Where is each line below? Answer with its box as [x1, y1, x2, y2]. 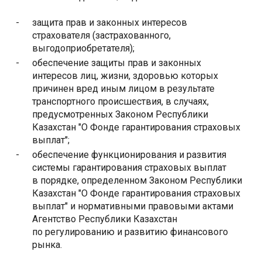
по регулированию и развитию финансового [32, 226, 228, 238]
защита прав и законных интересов [32, 17, 187, 29]
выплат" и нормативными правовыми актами [32, 201, 233, 212]
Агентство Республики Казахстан [32, 213, 177, 225]
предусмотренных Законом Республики [32, 109, 208, 120]
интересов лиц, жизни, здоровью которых [32, 70, 218, 82]
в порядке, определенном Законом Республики [32, 175, 242, 187]
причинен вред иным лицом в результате [32, 83, 215, 95]
